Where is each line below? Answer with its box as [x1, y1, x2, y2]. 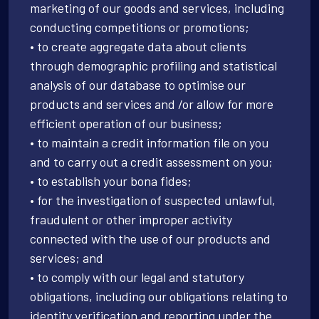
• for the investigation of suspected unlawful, [30, 192, 276, 208]
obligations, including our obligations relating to [30, 288, 288, 304]
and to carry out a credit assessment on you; [30, 153, 273, 169]
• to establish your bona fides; [30, 172, 192, 189]
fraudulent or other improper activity [30, 211, 232, 227]
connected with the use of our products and [30, 230, 271, 246]
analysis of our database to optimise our [30, 76, 246, 93]
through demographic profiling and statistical [30, 57, 277, 73]
